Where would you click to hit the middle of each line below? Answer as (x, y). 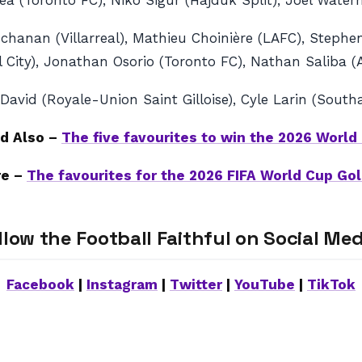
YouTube (265, 284)
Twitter (196, 284)
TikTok (331, 284)
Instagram (122, 284)
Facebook (40, 284)
